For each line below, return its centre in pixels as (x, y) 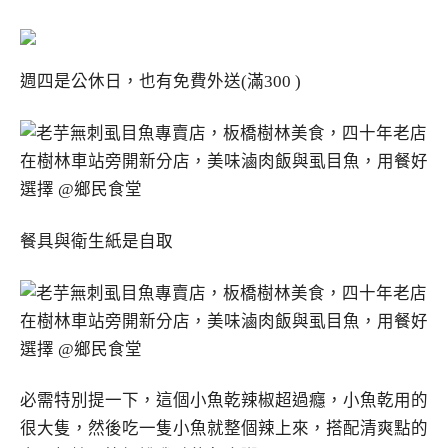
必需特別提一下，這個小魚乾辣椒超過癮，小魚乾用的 (224, 401)
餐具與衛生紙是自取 (96, 241)
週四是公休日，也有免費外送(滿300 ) (160, 82)
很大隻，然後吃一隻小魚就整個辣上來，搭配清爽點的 (224, 429)
